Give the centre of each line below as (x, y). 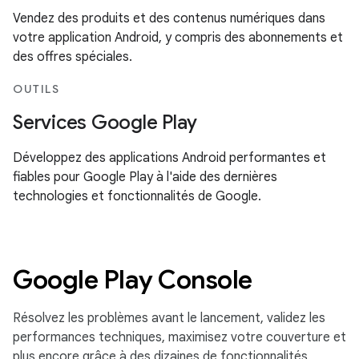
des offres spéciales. (73, 57)
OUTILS (36, 89)
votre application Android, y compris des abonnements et (178, 38)
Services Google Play (105, 123)
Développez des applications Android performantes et (169, 158)
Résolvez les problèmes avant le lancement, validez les (169, 318)
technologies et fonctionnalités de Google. (137, 196)
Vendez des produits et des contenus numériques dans (169, 18)
